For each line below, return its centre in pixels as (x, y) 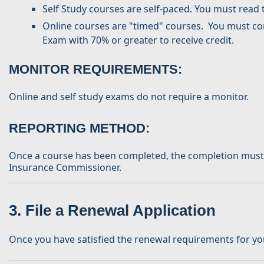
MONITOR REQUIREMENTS (93, 69)
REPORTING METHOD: (79, 128)
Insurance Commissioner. (65, 167)
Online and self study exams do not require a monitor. (129, 97)
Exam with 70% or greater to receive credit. (138, 40)
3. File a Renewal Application (112, 210)
